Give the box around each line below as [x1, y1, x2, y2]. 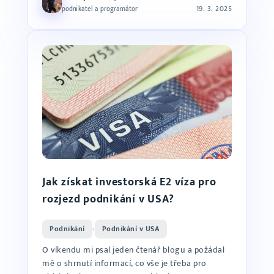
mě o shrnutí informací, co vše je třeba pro [42, 256, 207, 270]
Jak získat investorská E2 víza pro [42, 173, 217, 191]
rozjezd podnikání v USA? [42, 190, 174, 209]
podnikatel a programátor [62, 3, 138, 15]
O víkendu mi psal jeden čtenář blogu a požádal [42, 243, 224, 257]
